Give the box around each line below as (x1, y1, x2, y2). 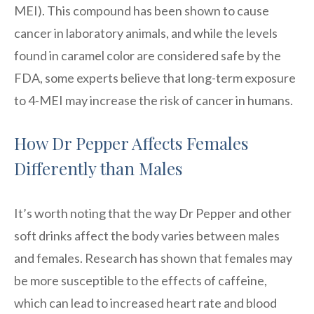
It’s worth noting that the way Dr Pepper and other (14, 205, 292, 221)
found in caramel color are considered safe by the (14, 47, 281, 63)
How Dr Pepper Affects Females (14, 131, 248, 154)
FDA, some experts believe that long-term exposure (14, 69, 296, 86)
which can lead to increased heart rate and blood (14, 294, 277, 310)
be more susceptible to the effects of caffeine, (14, 272, 267, 288)
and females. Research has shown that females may (14, 250, 292, 266)
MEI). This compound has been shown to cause (14, 2, 269, 18)
